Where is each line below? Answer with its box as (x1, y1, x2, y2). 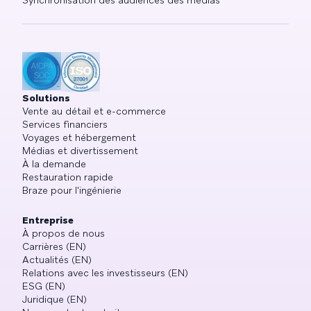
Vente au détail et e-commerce (22, 105, 166, 118)
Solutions (22, 92, 70, 105)
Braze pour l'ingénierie (22, 184, 121, 197)
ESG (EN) (22, 280, 65, 293)
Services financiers (22, 118, 108, 131)
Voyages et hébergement (22, 131, 136, 144)
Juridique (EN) (22, 293, 87, 306)
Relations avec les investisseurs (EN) (22, 267, 188, 280)
